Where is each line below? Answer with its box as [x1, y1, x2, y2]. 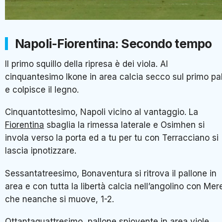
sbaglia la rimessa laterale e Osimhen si [44, 120, 205, 130]
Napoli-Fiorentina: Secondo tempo [15, 36, 212, 51]
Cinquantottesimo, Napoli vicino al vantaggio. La [5, 107, 198, 117]
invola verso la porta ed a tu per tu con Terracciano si [5, 133, 219, 143]
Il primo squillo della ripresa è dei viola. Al [5, 58, 168, 69]
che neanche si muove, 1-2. [5, 194, 114, 204]
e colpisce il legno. [5, 84, 79, 95]
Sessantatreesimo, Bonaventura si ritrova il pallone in [5, 168, 217, 178]
